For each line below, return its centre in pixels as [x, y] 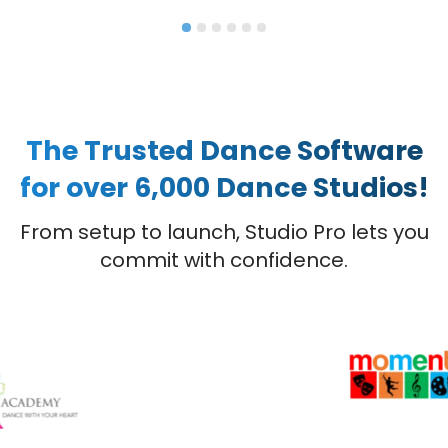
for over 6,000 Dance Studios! [224, 187]
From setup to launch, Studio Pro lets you [224, 231]
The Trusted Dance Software [224, 150]
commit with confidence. [224, 259]
